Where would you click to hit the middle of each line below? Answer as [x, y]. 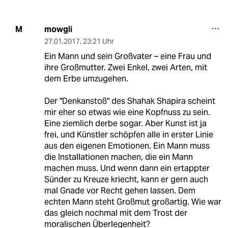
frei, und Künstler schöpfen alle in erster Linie [129, 134]
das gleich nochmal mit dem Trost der [116, 213]
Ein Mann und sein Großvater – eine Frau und [127, 56]
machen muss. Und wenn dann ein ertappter [127, 168]
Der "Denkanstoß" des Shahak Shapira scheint [130, 101]
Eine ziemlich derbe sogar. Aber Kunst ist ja [125, 123]
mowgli [58, 29]
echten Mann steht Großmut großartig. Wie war [133, 202]
